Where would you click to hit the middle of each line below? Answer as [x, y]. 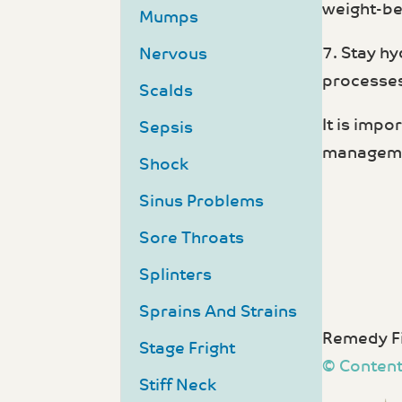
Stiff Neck [178, 386]
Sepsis [166, 128]
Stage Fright [188, 349]
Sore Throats [192, 239]
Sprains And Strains [218, 312]
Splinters [176, 275]
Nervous [174, 55]
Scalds [166, 92]
